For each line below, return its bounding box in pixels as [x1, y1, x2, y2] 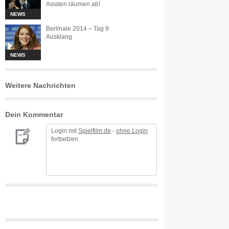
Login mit [51, 128, 78, 134]
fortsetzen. [51, 136, 80, 142]
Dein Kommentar [5, 110, 63, 119]
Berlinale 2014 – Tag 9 [46, 26, 109, 32]
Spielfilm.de [78, 128, 111, 134]
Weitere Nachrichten [5, 81, 76, 89]
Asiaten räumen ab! [46, 1, 100, 7]
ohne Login [116, 128, 148, 134]
